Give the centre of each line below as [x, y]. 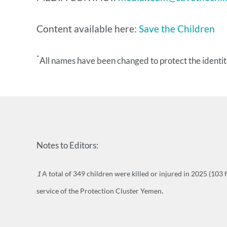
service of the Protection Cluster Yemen [99, 191]
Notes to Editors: [67, 145]
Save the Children [177, 28]
